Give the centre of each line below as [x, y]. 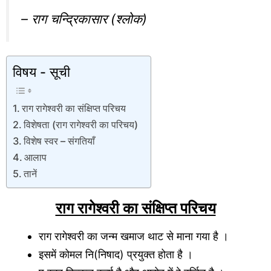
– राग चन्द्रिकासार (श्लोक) [84, 18]
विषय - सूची [41, 72]
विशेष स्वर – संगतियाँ [60, 141]
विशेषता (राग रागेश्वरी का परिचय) [81, 125]
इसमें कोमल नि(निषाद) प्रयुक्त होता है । [116, 255]
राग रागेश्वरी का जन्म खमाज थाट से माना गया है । [134, 237]
